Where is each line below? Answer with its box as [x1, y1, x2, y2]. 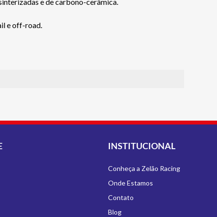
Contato [108, 193, 134, 201]
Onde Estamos [108, 179, 153, 187]
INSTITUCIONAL [108, 140, 175, 151]
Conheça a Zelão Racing [108, 164, 180, 172]
